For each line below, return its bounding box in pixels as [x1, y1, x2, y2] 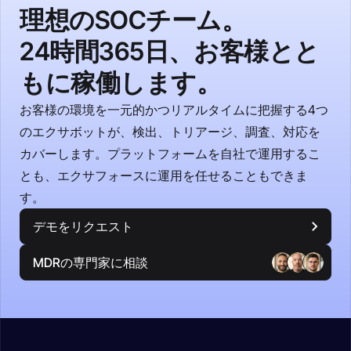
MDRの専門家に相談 [33, 254, 148, 270]
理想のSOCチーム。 [20, 4, 247, 35]
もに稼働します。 [20, 67, 222, 98]
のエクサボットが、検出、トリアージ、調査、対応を [20, 123, 320, 139]
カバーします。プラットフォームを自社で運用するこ [20, 145, 320, 161]
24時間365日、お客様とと [20, 35, 320, 67]
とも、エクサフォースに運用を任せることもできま [20, 167, 308, 183]
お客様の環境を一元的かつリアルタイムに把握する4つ [20, 101, 328, 118]
